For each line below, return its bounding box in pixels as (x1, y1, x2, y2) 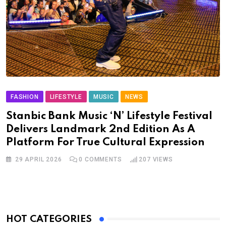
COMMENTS (83, 155, 122, 163)
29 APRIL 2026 (15, 155, 62, 163)
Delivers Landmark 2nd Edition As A (6, 124, 195, 135)
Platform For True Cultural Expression (6, 137, 205, 148)
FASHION (11, 93, 39, 100)
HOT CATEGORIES (6, 214, 92, 224)
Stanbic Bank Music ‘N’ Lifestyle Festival (6, 110, 212, 122)
